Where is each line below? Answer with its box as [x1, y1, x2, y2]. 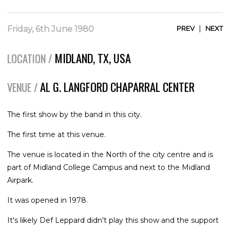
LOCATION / [7, 50, 52, 66]
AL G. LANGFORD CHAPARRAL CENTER [40, 78, 195, 95]
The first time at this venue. [7, 129, 106, 139]
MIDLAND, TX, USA [54, 49, 131, 66]
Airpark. [7, 175, 33, 185]
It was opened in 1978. [7, 195, 88, 205]
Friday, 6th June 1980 [7, 24, 94, 34]
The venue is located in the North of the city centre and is [7, 149, 213, 159]
